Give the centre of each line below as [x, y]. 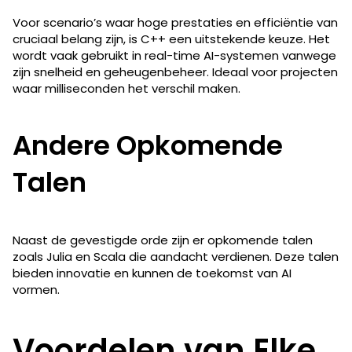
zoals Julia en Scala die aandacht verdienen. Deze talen [176, 256]
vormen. [36, 289]
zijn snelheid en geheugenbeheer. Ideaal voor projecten [175, 71]
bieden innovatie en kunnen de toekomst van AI [152, 273]
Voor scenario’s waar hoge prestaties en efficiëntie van [175, 22]
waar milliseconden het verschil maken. [126, 88]
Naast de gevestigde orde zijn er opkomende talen [163, 240]
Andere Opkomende [148, 145]
